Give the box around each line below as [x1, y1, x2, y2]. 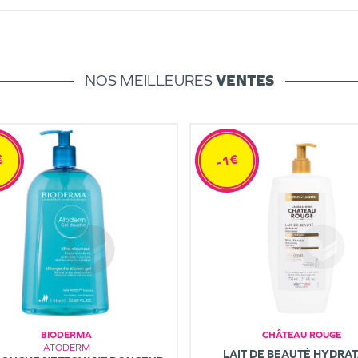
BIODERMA [41, 329, 92, 340]
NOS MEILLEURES [84, 71, 216, 89]
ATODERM [42, 342, 90, 354]
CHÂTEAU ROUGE [261, 329, 341, 340]
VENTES [215, 71, 274, 89]
